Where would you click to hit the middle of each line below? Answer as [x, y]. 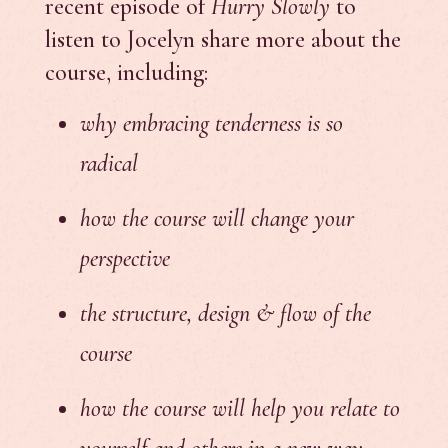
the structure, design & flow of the [225, 313]
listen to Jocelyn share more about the [222, 39]
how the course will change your [216, 218]
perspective [124, 258]
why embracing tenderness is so [211, 123]
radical [108, 163]
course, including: [126, 72]
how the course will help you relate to [239, 408]
